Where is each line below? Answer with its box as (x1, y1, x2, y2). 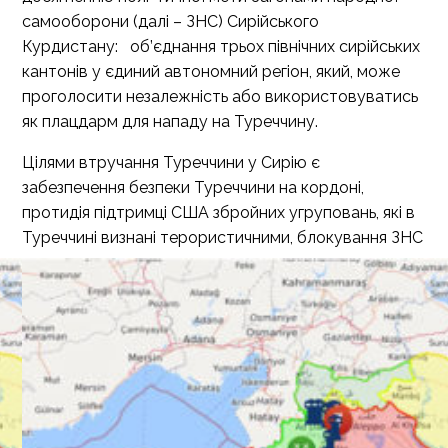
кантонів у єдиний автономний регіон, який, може (22, 62, 400, 81)
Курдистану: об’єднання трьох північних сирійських (22, 37, 420, 56)
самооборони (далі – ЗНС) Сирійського (22, 12, 319, 31)
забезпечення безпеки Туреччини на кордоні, (22, 178, 364, 197)
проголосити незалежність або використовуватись (22, 87, 418, 106)
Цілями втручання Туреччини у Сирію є (22, 153, 320, 172)
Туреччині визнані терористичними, (22, 228, 293, 247)
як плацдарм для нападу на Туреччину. (22, 112, 318, 131)
